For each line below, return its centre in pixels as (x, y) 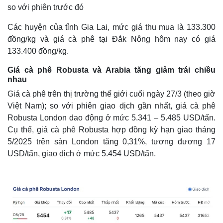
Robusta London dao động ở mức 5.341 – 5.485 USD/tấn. (111, 118)
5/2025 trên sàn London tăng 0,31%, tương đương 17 (111, 142)
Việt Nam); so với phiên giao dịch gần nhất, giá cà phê (111, 106)
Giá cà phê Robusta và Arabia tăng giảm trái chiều (111, 70)
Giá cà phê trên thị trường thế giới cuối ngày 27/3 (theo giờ (111, 94)
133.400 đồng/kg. (38, 51)
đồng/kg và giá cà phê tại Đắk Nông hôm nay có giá (111, 39)
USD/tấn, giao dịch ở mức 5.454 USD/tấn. (82, 154)
